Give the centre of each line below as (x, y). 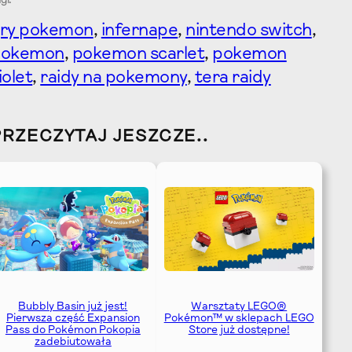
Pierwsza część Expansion (73, 319)
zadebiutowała (73, 343)
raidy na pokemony (114, 79)
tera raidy (233, 79)
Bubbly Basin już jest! (73, 308)
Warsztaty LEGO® (239, 308)
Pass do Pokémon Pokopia (73, 331)
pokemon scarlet (138, 55)
